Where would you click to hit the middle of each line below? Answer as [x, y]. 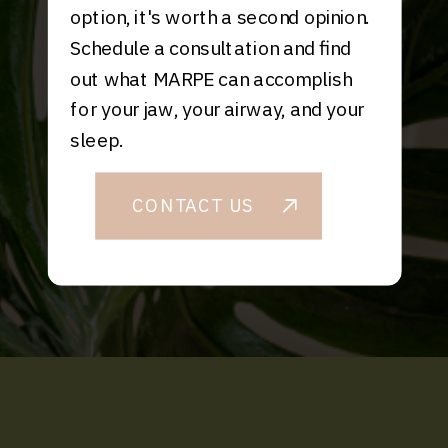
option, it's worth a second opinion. [220, 17]
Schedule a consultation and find [211, 47]
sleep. [97, 140]
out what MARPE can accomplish [211, 78]
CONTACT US [193, 205]
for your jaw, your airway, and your [217, 109]
